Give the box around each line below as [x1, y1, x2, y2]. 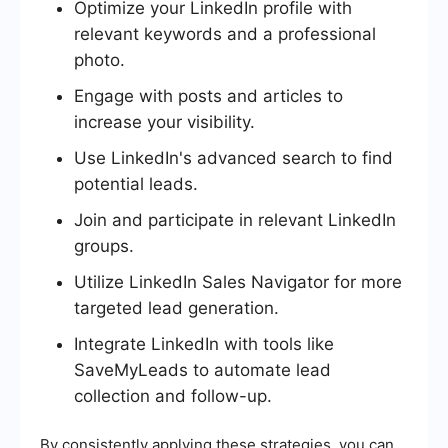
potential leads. [74, 173, 198, 194]
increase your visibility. [74, 111, 255, 132]
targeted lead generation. [74, 297, 279, 318]
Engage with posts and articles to [74, 85, 343, 106]
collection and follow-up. [74, 385, 272, 406]
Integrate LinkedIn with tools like [74, 333, 334, 354]
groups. [74, 235, 134, 256]
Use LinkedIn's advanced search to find [74, 147, 393, 168]
